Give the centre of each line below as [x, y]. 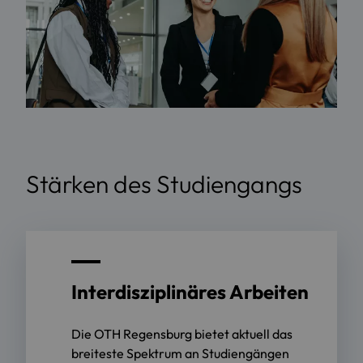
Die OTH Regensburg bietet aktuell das [182, 333]
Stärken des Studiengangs [164, 184]
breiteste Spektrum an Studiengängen [180, 353]
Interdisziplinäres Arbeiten [190, 291]
